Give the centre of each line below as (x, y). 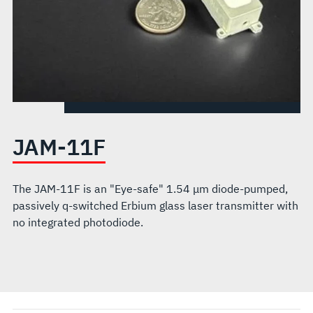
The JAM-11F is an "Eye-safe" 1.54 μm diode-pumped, (150, 189)
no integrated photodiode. (78, 222)
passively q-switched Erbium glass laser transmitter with (155, 205)
